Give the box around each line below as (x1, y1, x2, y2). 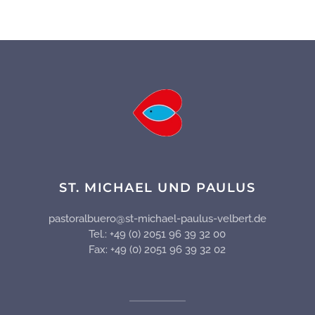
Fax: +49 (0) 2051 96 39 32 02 (89, 243, 226, 257)
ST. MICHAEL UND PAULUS (59, 180, 256, 196)
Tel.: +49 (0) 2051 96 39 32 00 (89, 228, 226, 241)
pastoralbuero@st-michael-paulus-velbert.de (48, 212, 266, 226)
